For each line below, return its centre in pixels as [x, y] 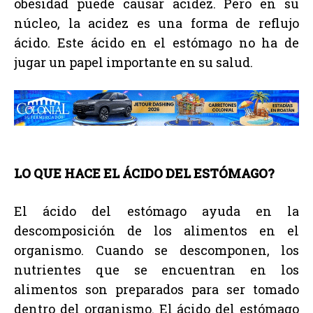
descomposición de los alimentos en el [156, 230]
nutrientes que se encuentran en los [156, 269]
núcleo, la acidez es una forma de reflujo [156, 23]
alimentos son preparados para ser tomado [156, 289]
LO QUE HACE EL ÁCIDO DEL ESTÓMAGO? [144, 173]
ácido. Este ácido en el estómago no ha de [156, 43]
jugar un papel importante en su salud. [133, 63]
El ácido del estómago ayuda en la [156, 211]
